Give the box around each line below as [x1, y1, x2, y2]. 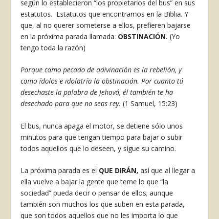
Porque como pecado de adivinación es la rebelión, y [21, 65, 182, 75]
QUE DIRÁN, [99, 165, 139, 175]
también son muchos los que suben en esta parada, [21, 199, 185, 209]
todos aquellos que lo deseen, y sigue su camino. [21, 143, 176, 153]
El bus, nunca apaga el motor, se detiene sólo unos [21, 121, 183, 131]
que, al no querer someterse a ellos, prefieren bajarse [21, 20, 191, 30]
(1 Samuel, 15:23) [121, 99, 178, 109]
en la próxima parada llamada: [21, 31, 118, 41]
